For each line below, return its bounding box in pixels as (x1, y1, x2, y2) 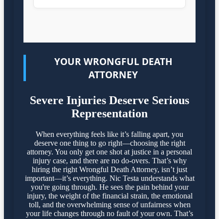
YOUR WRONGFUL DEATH (54, 55, 173, 68)
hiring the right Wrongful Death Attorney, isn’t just (32, 165, 187, 174)
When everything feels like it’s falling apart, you (36, 130, 183, 138)
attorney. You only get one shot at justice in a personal (27, 147, 192, 156)
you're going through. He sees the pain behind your (30, 182, 189, 191)
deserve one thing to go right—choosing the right (34, 138, 185, 147)
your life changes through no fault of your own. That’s (26, 209, 193, 218)
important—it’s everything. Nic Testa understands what (24, 174, 195, 182)
